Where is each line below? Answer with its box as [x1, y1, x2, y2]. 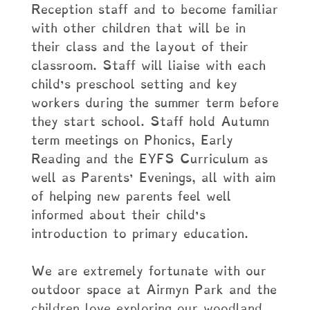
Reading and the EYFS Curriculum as [30, 150, 268, 167]
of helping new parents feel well [30, 188, 231, 205]
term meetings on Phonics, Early [30, 131, 233, 149]
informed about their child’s [30, 206, 206, 224]
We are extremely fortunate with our [30, 262, 266, 280]
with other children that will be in [30, 19, 246, 37]
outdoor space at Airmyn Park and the [30, 281, 277, 298]
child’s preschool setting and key [30, 75, 237, 93]
